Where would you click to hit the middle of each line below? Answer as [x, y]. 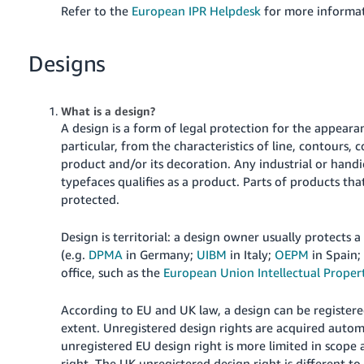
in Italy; [251, 254]
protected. [91, 199]
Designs [67, 63]
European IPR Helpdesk [197, 10]
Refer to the [97, 10]
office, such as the [113, 272]
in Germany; [160, 254]
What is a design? [108, 110]
